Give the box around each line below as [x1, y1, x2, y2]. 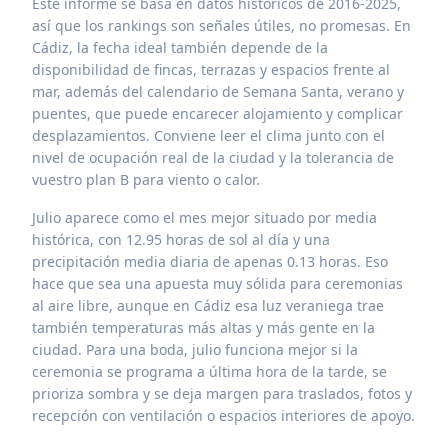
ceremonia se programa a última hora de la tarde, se [32, 362, 387, 382]
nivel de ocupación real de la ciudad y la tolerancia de [32, 148, 394, 168]
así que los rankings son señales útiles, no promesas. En [32, 16, 411, 36]
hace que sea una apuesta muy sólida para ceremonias [32, 274, 403, 294]
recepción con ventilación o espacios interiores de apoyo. [32, 406, 415, 426]
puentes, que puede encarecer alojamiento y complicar [32, 104, 403, 124]
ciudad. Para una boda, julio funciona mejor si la [32, 340, 358, 360]
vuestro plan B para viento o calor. [32, 170, 260, 190]
